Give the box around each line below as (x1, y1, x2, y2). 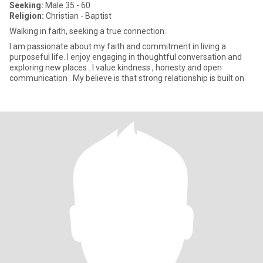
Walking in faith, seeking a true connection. (9, 26, 166, 36)
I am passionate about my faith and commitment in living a (9, 42, 226, 51)
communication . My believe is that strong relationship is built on (73, 73, 244, 83)
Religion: (9, 11, 44, 21)
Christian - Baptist (44, 11, 112, 21)
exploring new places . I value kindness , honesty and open (9, 63, 222, 72)
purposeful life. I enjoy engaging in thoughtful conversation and (9, 52, 242, 62)
